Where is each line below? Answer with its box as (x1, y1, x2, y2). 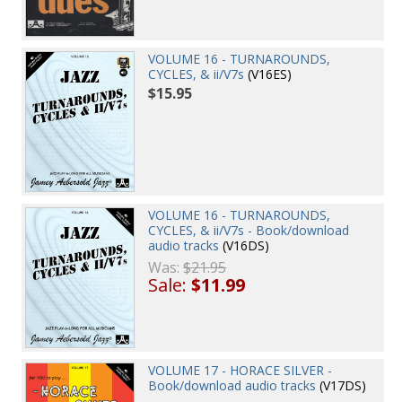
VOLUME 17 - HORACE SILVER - (148, 362, 333, 380)
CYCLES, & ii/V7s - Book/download (148, 221, 350, 239)
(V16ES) (244, 66, 293, 83)
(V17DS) (316, 377, 367, 395)
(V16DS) (219, 236, 270, 254)
